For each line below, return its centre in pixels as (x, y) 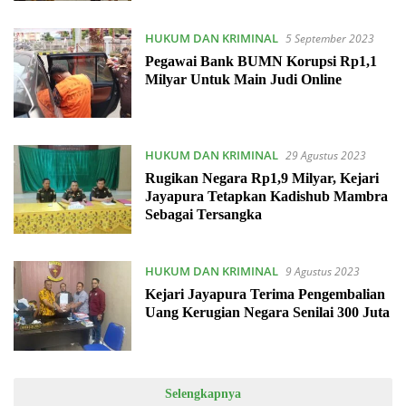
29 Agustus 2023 (325, 155)
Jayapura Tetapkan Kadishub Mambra (266, 196)
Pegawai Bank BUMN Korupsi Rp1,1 (261, 62)
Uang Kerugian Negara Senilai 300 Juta (267, 313)
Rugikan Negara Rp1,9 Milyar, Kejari (261, 178)
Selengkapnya (203, 393)
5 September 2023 (329, 39)
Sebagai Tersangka (203, 214)
